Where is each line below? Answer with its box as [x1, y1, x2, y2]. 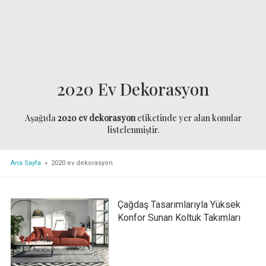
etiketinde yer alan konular [135, 112, 242, 124]
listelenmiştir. [107, 124, 159, 136]
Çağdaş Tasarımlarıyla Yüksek [117, 198, 240, 210]
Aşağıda [24, 112, 58, 124]
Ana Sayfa [10, 159, 41, 167]
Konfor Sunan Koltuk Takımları [117, 211, 240, 223]
